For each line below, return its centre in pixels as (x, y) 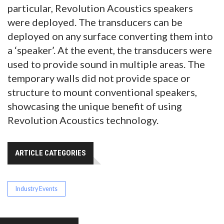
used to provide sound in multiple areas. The (106, 64)
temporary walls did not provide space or (99, 78)
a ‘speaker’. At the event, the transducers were (110, 50)
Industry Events (36, 189)
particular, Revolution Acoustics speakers (100, 8)
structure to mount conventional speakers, (102, 92)
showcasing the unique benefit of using (95, 106)
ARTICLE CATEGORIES (50, 153)
